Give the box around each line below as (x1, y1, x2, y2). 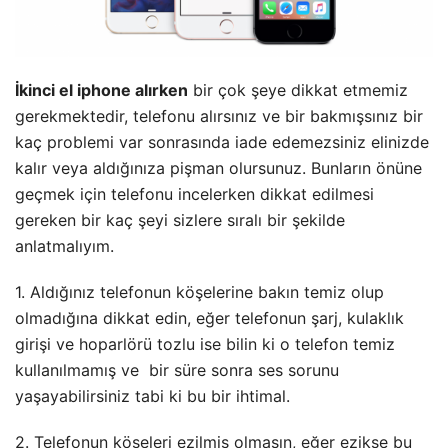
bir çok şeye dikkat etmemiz (188, 80, 408, 101)
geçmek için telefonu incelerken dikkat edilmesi (15, 184, 374, 205)
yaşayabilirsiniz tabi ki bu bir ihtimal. (15, 386, 290, 407)
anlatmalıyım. (15, 236, 114, 257)
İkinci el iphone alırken (15, 80, 188, 101)
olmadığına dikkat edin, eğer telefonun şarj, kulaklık (15, 308, 404, 329)
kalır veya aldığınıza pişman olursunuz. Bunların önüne (15, 158, 422, 179)
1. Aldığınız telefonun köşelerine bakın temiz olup (15, 282, 384, 303)
